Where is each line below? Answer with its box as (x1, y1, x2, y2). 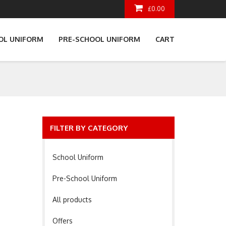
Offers (52, 216, 73, 225)
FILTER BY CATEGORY (49, 123, 128, 133)
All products (52, 195, 92, 204)
